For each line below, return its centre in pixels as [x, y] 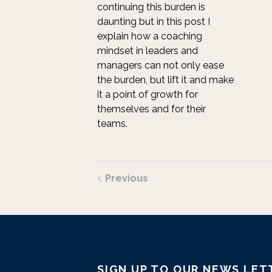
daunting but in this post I [154, 22]
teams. [112, 124]
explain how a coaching [150, 36]
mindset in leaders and [148, 51]
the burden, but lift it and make [165, 80]
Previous [126, 178]
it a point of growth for [148, 94]
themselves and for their [151, 109]
